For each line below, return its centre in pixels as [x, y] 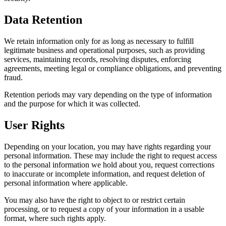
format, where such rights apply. [55, 218]
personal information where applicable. [66, 183]
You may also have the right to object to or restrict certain [95, 200]
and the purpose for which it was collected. [72, 104]
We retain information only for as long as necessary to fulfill [99, 41]
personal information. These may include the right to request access [110, 155]
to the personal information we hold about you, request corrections [109, 164]
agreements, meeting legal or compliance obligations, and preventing [113, 69]
